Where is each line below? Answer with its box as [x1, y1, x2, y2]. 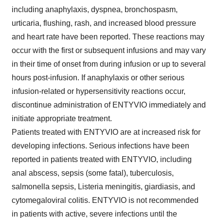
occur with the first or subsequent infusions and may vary [12, 46, 206, 54]
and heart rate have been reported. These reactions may [12, 32, 204, 41]
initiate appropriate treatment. [12, 114, 112, 123]
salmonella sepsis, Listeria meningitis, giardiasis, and [12, 182, 195, 191]
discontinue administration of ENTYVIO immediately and [12, 100, 206, 109]
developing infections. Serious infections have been [12, 141, 189, 150]
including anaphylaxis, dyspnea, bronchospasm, [12, 5, 178, 14]
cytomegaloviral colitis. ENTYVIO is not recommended [12, 196, 199, 204]
